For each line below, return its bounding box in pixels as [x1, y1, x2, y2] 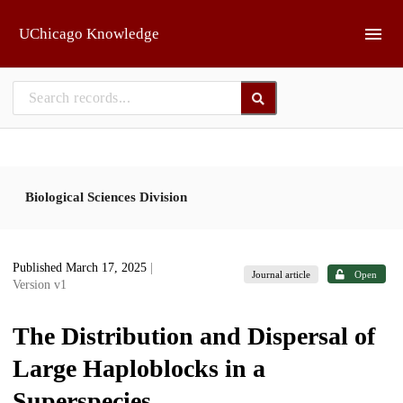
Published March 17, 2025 [13, 261, 150, 274]
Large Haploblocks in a [13, 354, 265, 382]
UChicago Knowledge [19, 25, 159, 42]
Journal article [252, 268, 311, 280]
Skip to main [23, 13, 94, 27]
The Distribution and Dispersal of [13, 322, 375, 350]
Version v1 [13, 278, 67, 291]
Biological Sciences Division [25, 189, 187, 204]
